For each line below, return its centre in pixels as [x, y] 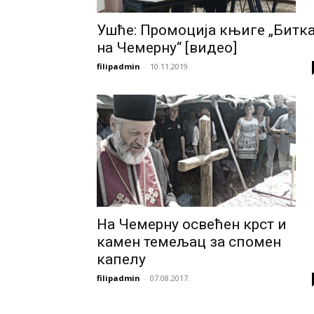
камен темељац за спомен [189, 241]
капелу [121, 259]
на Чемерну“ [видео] [167, 47]
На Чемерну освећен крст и [192, 224]
